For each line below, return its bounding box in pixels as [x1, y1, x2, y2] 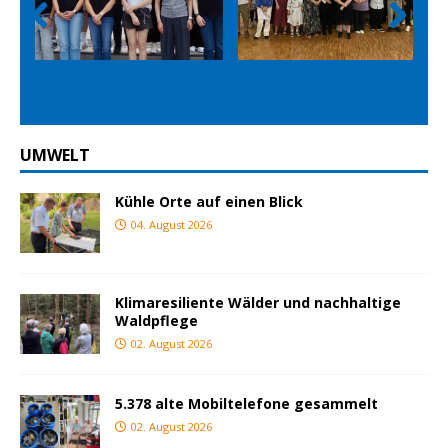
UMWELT [20, 143, 90, 166]
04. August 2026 [131, 216, 212, 232]
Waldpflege [115, 310, 198, 330]
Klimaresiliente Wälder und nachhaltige [115, 292, 401, 312]
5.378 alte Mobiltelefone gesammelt [115, 393, 378, 413]
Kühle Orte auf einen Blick [115, 191, 303, 211]
